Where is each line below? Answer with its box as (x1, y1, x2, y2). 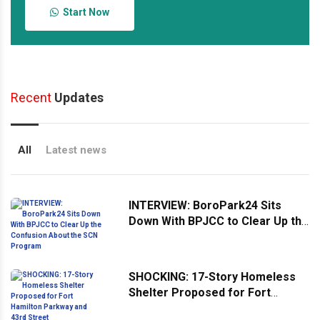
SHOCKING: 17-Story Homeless (129, 269, 296, 284)
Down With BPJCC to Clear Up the (129, 214, 309, 228)
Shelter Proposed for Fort (129, 285, 271, 299)
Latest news (46, 143, 106, 156)
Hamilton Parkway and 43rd (129, 301, 275, 315)
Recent (11, 89, 51, 105)
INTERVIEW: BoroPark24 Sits (129, 198, 281, 212)
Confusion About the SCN (129, 229, 266, 244)
